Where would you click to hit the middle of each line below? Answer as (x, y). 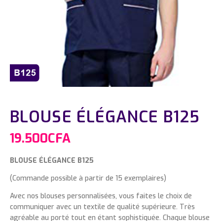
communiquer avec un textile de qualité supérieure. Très (102, 207)
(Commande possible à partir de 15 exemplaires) (88, 178)
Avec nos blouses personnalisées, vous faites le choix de (101, 196)
